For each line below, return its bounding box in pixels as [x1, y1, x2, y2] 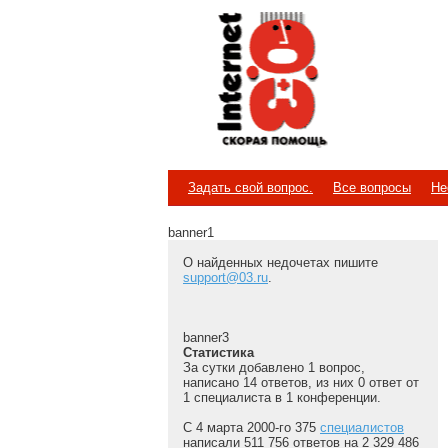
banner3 [183, 330, 229, 345]
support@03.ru [183, 270, 268, 285]
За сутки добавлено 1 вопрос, [183, 360, 365, 375]
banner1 [168, 225, 218, 240]
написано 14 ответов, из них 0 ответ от [183, 375, 419, 390]
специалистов [320, 420, 404, 435]
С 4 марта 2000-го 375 [183, 420, 320, 435]
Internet [188, 56, 250, 75]
